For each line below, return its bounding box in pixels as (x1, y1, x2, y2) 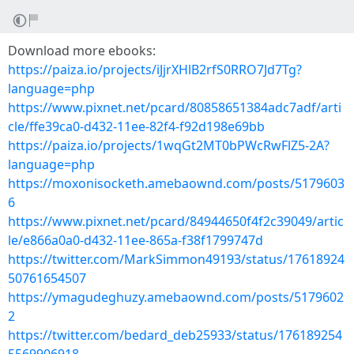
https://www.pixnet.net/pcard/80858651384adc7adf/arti (8, 99, 341, 116)
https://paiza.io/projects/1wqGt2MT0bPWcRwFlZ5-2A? (8, 137, 330, 154)
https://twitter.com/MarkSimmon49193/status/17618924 (8, 250, 345, 268)
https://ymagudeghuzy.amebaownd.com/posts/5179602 (8, 288, 344, 306)
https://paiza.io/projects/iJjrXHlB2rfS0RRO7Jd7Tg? (8, 61, 302, 78)
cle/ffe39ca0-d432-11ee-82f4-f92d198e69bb (8, 118, 265, 135)
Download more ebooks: (8, 42, 156, 59)
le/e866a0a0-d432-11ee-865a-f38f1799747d (8, 232, 263, 249)
